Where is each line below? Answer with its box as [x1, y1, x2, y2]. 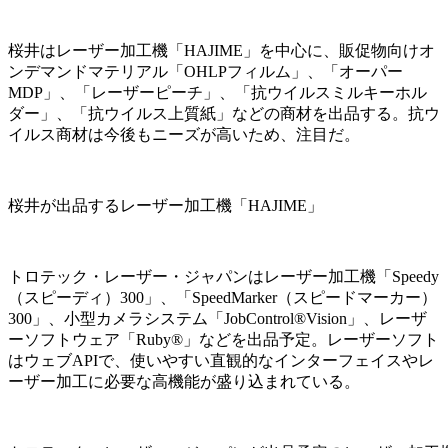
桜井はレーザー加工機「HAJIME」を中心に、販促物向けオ [8, 41, 435, 59]
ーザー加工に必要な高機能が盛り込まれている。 [8, 372, 360, 390]
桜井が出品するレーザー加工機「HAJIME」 [8, 196, 323, 214]
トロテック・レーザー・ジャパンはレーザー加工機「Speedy [8, 267, 439, 285]
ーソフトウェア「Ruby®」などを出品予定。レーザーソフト [8, 330, 439, 348]
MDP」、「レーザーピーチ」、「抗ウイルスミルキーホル [8, 83, 427, 101]
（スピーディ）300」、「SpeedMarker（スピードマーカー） [8, 288, 437, 306]
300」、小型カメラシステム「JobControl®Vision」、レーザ [8, 309, 427, 327]
